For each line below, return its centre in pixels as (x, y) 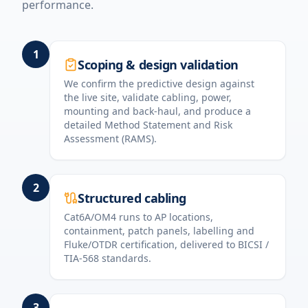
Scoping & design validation (158, 65)
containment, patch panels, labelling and (159, 231)
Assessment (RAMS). (110, 139)
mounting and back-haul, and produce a (157, 111)
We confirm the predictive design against (159, 84)
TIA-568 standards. (108, 258)
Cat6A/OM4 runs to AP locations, (139, 217)
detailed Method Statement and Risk (148, 125)
